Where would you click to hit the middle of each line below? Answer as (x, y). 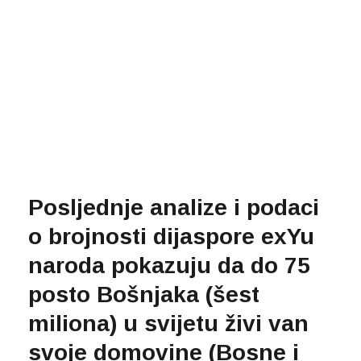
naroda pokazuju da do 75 (169, 266)
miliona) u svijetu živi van (168, 324)
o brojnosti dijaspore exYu (171, 237)
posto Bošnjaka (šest (144, 295)
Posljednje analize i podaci (174, 208)
